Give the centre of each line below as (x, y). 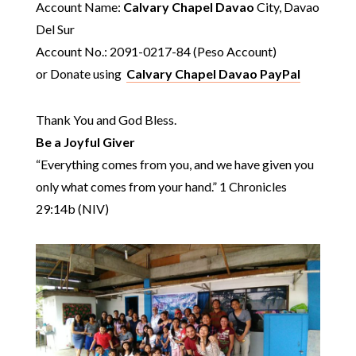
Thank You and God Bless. (106, 119)
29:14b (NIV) (72, 208)
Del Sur (55, 29)
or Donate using (81, 73)
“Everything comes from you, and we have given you (174, 164)
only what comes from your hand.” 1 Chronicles (161, 186)
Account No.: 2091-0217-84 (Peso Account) (156, 51)
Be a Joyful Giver (85, 141)
